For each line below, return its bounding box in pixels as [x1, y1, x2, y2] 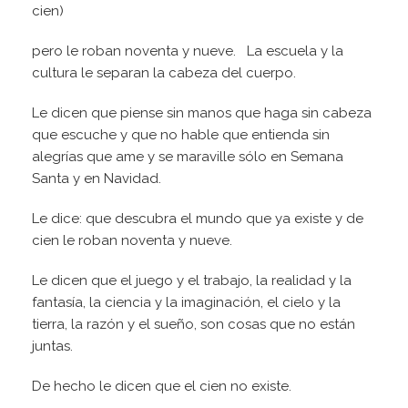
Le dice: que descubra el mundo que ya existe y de [32, 210, 363, 228]
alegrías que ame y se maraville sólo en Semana [32, 148, 343, 166]
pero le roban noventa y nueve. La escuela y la [32, 43, 343, 60]
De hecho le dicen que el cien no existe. [32, 378, 302, 395]
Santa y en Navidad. [32, 170, 168, 188]
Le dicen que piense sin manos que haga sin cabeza [32, 105, 372, 122]
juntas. [32, 338, 80, 355]
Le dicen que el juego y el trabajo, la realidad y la [32, 272, 352, 290]
